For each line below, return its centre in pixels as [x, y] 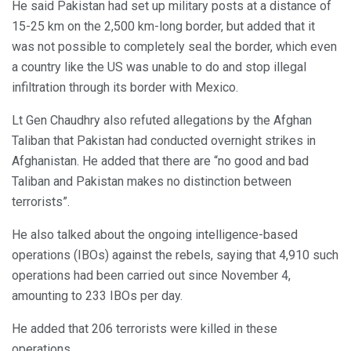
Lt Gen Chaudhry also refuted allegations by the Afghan [162, 120]
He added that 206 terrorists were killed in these [145, 328]
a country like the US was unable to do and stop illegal [159, 67]
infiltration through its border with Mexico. [125, 87]
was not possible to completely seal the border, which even [174, 46]
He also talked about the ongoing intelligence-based [155, 234]
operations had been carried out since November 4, [151, 275]
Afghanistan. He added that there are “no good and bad [160, 161]
